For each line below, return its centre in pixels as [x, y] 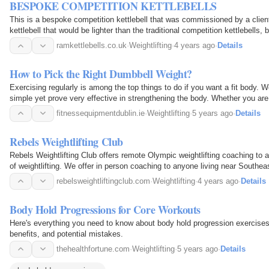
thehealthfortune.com [93, 249]
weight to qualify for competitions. [68, 41]
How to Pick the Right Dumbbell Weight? [101, 74]
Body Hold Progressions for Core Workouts [105, 209]
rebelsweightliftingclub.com [103, 181]
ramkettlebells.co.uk [92, 46]
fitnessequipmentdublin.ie [101, 113]
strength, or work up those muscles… [75, 109]
